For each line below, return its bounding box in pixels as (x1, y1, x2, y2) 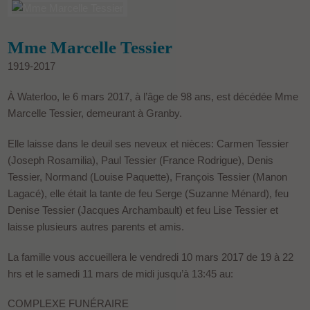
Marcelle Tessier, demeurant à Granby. (8, 107, 183, 119)
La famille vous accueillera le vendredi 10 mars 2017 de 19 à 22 (8, 250, 294, 263)
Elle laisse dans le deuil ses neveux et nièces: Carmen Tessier (8, 137, 289, 149)
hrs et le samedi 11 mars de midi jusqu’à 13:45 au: (8, 267, 234, 280)
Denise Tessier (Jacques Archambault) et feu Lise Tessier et (8, 203, 279, 216)
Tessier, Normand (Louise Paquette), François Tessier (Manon (8, 170, 288, 183)
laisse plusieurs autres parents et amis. (8, 220, 185, 232)
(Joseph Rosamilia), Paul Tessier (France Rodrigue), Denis (8, 154, 274, 166)
